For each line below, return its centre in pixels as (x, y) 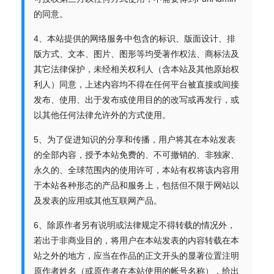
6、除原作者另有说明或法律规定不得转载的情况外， (135, 225)
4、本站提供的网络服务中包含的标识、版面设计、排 (135, 39)
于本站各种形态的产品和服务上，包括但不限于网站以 (136, 185)
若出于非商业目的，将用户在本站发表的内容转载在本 (136, 240)
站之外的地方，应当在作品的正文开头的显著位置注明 (136, 256)
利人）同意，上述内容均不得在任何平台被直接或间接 (136, 84)
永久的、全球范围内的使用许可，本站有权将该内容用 (136, 170)
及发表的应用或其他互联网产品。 (98, 201)
